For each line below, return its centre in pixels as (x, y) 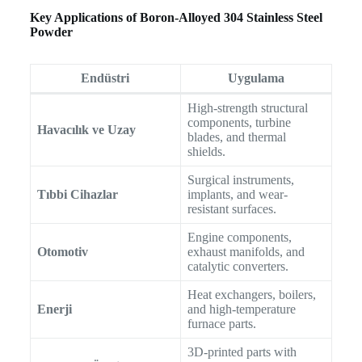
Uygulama (256, 78)
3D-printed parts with (242, 352)
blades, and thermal (236, 137)
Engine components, (239, 238)
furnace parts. (221, 324)
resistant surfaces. (232, 209)
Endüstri (105, 78)
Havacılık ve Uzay (86, 130)
